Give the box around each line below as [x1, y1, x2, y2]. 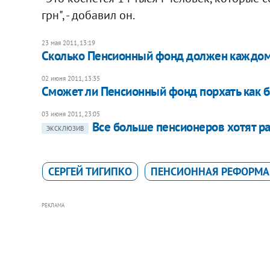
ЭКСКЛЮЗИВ [46, 124, 84, 133]
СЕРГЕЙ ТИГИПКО [48, 164, 132, 178]
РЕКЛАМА [41, 201, 64, 209]
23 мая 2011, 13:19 [41, 38, 95, 47]
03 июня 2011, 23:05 [41, 109, 100, 118]
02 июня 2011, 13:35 [41, 74, 100, 83]
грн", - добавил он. [41, 7, 135, 23]
